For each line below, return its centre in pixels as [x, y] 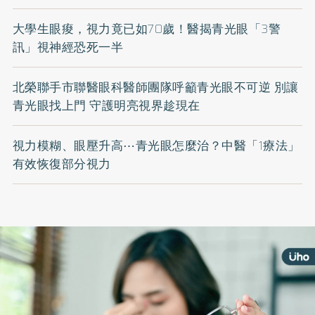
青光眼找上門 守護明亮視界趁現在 [106, 106]
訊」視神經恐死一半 [68, 47]
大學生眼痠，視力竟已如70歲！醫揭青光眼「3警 [147, 29]
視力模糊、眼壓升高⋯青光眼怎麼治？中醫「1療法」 [156, 146]
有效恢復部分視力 [62, 164]
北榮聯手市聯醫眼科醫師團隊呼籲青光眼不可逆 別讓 [155, 88]
